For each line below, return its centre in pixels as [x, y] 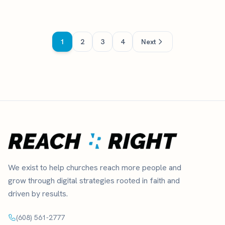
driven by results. [38, 193]
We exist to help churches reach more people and [95, 167]
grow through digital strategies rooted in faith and [94, 180]
